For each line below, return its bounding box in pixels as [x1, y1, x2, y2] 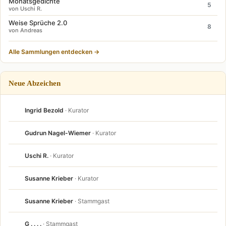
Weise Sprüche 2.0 [9, 19, 67, 27]
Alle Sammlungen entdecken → [9, 48, 99, 56]
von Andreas [9, 27, 42, 34]
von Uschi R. [9, 5, 42, 13]
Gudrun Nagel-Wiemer [25, 129, 91, 137]
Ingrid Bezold [25, 106, 64, 114]
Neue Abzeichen [9, 79, 61, 88]
